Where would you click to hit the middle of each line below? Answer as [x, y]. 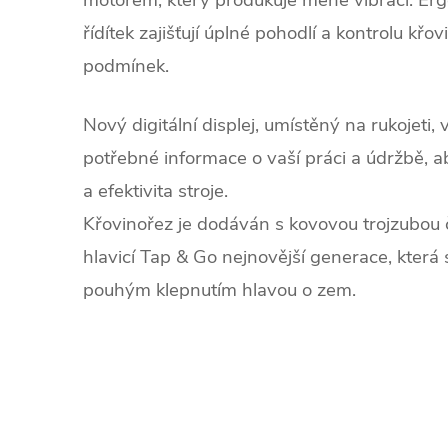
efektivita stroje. [160, 191]
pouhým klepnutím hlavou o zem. [219, 290]
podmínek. [126, 66]
